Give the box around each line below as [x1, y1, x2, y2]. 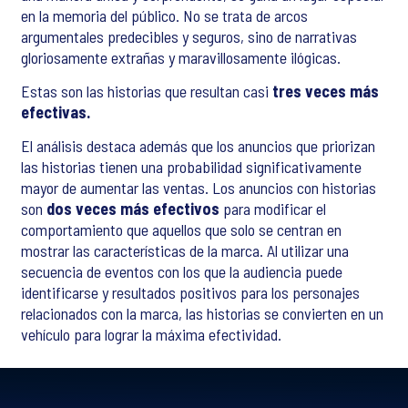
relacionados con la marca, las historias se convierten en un [21, 303, 383, 324]
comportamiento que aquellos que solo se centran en [21, 219, 342, 240]
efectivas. [21, 102, 90, 123]
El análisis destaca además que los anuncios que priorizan [21, 136, 375, 157]
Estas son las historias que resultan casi [21, 81, 272, 102]
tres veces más [272, 81, 379, 102]
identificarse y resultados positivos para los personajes [21, 282, 360, 303]
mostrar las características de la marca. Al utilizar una [21, 240, 349, 261]
